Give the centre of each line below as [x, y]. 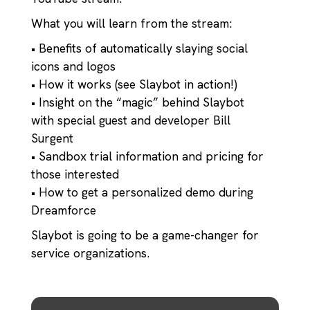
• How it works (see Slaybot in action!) [135, 84]
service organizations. [91, 253]
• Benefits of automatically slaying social [140, 48]
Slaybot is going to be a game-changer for [145, 235]
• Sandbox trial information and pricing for [148, 156]
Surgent [53, 138]
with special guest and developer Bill [131, 120]
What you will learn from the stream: [132, 23]
